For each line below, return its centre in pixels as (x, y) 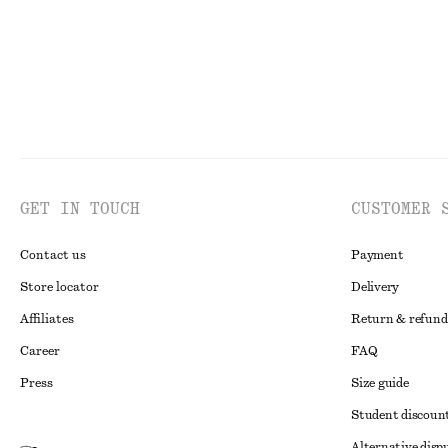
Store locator (59, 287)
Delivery (375, 287)
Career (40, 351)
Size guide (380, 383)
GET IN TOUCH (80, 209)
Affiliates (47, 319)
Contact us (53, 255)
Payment (377, 255)
